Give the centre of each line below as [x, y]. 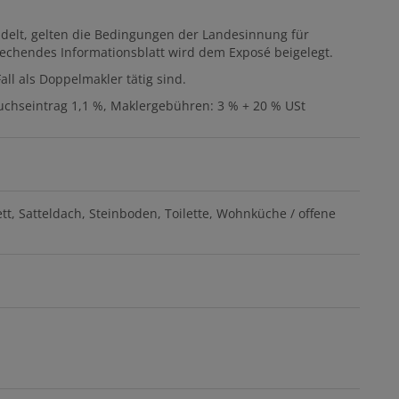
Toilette [187, 214]
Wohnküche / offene [276, 214]
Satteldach [50, 214]
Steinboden [123, 214]
